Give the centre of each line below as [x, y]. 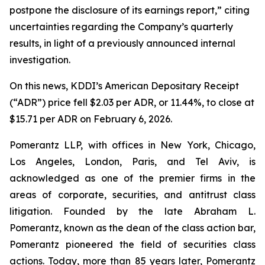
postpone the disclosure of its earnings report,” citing [130, 10]
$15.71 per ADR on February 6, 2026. [91, 119]
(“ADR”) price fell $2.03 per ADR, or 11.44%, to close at [132, 102]
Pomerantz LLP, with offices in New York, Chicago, [132, 145]
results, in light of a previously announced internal [122, 43]
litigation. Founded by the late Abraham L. [132, 211]
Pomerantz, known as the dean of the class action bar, [132, 228]
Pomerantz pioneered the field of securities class [132, 244]
